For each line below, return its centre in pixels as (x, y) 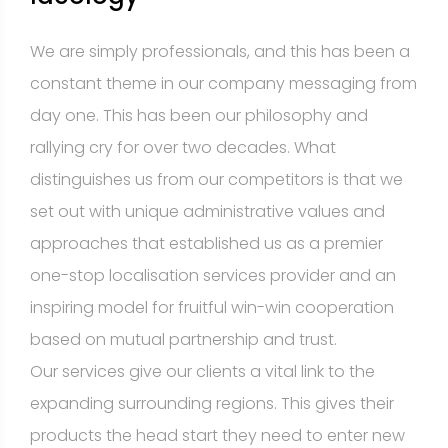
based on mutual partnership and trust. (183, 339)
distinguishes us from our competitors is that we (216, 179)
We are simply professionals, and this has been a (220, 51)
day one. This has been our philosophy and (199, 115)
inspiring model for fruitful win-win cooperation (212, 307)
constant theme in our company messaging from (223, 83)
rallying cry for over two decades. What (183, 147)
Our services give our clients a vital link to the (202, 371)
